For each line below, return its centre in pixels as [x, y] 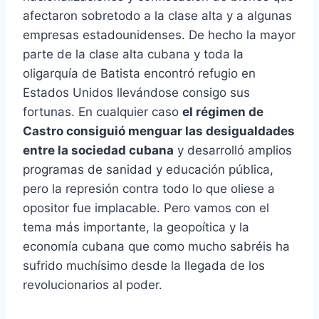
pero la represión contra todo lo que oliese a [149, 189]
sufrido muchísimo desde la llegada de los [144, 266]
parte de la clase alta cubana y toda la [133, 54]
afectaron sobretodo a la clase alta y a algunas [157, 16]
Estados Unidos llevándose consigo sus [136, 93]
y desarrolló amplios [233, 151]
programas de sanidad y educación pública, [148, 170]
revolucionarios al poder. [93, 285]
